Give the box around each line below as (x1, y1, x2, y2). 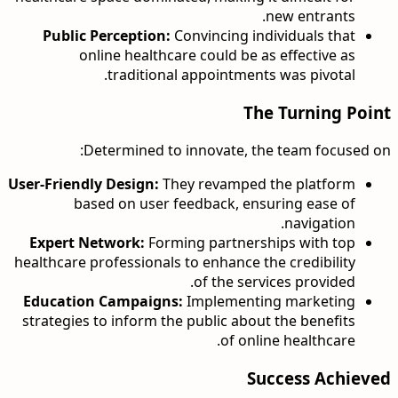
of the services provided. (194, 271, 355, 291)
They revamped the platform (159, 173, 355, 194)
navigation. (284, 212, 355, 233)
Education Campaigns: (23, 291, 183, 311)
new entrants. (266, 6, 355, 27)
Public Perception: (43, 26, 171, 46)
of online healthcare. (220, 330, 355, 350)
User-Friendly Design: (8, 173, 159, 194)
